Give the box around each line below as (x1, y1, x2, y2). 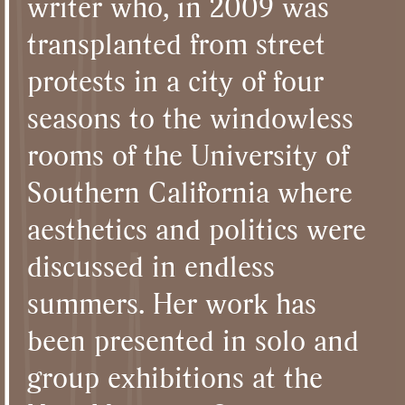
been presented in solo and (27, 319, 359, 360)
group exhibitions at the (27, 356, 323, 397)
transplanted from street (27, 23, 325, 63)
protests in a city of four (27, 60, 324, 100)
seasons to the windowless (27, 97, 353, 137)
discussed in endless (27, 245, 275, 286)
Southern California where (27, 171, 353, 212)
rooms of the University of (27, 134, 349, 174)
